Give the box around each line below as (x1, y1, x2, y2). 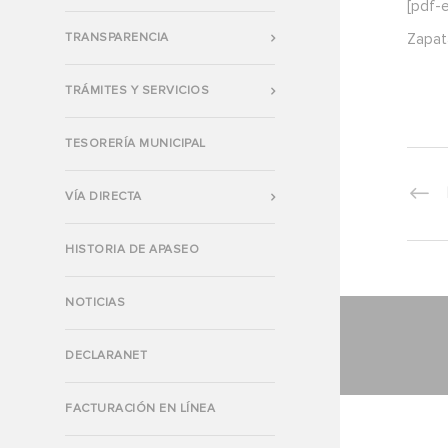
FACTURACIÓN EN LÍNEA (65, 402, 215, 415)
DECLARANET (65, 349, 147, 362)
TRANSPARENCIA (65, 31, 169, 44)
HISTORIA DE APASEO (65, 243, 199, 256)
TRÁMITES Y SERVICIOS (65, 84, 209, 97)
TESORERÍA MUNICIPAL (65, 137, 206, 150)
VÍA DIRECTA (65, 190, 142, 203)
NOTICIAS (65, 296, 125, 309)
